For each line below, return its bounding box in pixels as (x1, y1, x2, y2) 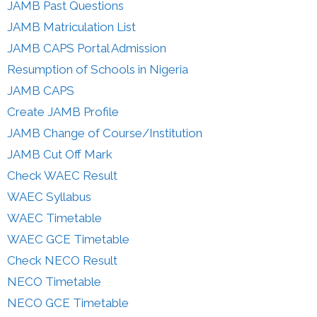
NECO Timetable (7, 274, 101, 289)
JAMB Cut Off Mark (7, 146, 113, 161)
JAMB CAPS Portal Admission (7, 40, 166, 55)
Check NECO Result (7, 253, 117, 267)
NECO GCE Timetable (7, 295, 129, 310)
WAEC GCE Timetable (7, 231, 129, 246)
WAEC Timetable (7, 210, 102, 225)
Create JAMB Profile (7, 104, 119, 119)
